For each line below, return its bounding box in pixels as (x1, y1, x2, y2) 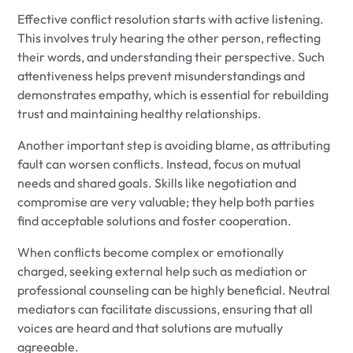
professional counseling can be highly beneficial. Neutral (17, 281, 331, 298)
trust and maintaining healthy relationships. (17, 105, 262, 121)
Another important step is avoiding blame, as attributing (17, 136, 331, 153)
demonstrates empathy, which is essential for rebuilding (17, 86, 329, 102)
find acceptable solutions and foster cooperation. (17, 212, 292, 229)
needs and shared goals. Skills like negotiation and (17, 174, 297, 191)
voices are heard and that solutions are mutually (17, 319, 284, 336)
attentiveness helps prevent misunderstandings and (17, 67, 306, 84)
